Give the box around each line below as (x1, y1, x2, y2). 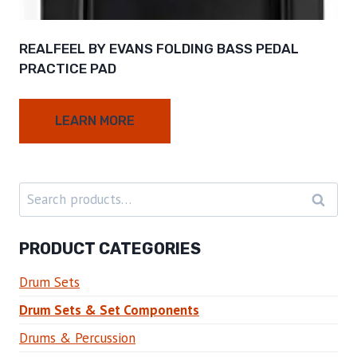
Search (18, 183, 57, 202)
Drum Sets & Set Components (19, 301, 199, 320)
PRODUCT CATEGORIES (19, 239, 201, 259)
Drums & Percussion (19, 329, 135, 347)
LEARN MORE (55, 113, 135, 129)
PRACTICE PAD (19, 61, 116, 77)
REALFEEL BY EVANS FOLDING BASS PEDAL (19, 41, 299, 57)
